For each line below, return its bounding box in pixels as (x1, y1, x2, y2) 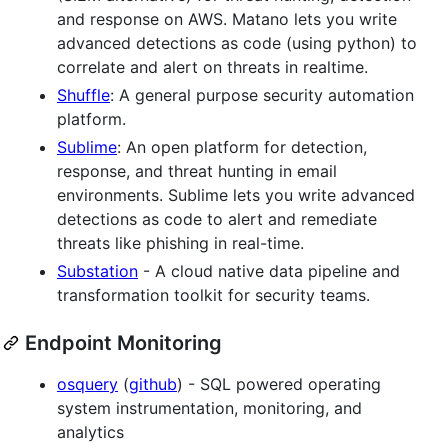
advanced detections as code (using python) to (57, 32, 417, 53)
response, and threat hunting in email (57, 160, 337, 181)
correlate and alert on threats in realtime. (57, 56, 368, 77)
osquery (57, 373, 118, 394)
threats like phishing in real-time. (57, 232, 304, 253)
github (129, 373, 177, 394)
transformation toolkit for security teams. (57, 284, 370, 305)
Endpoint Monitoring (25, 330, 222, 355)
